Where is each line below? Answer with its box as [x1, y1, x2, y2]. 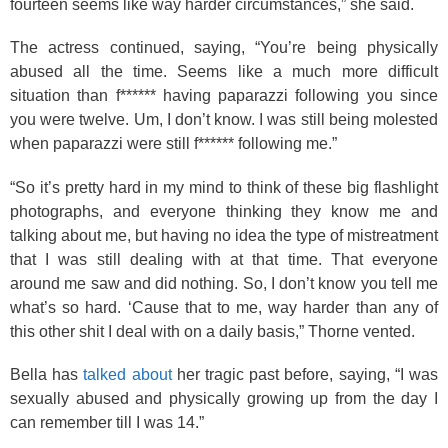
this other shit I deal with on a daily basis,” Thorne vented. [10, 322, 415, 340]
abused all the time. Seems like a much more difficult [10, 63, 438, 80]
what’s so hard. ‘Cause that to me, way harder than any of [10, 298, 438, 316]
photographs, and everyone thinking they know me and [10, 202, 438, 220]
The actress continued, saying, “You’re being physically [10, 39, 438, 56]
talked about [83, 366, 172, 383]
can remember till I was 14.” [10, 414, 204, 431]
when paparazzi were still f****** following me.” [10, 135, 337, 152]
